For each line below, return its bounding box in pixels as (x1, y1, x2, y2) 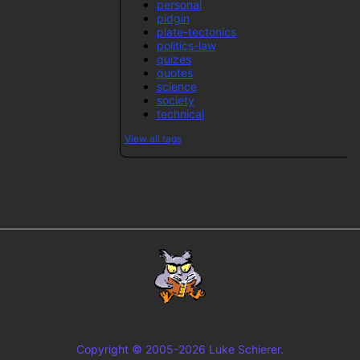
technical (156, 106, 204, 121)
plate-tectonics (156, 24, 236, 39)
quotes (156, 65, 193, 80)
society (156, 92, 194, 107)
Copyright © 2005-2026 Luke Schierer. (76, 342, 284, 357)
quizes (156, 51, 191, 66)
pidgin (156, 10, 190, 25)
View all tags (124, 132, 182, 145)
